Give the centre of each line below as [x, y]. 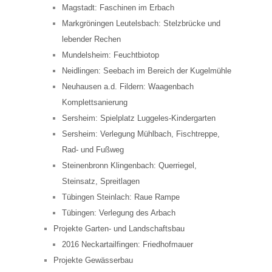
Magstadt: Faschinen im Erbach [118, 8]
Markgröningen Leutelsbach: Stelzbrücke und [141, 24]
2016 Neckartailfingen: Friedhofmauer [127, 245]
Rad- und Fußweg [93, 150]
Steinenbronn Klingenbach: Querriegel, [129, 166]
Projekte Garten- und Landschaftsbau [119, 229]
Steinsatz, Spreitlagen [101, 182]
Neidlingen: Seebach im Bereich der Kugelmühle [147, 71]
